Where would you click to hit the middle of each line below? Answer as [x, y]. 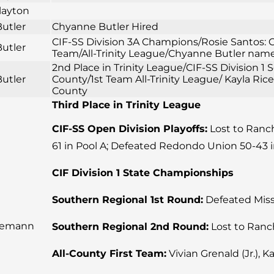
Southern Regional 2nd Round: [130, 227]
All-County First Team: [109, 254]
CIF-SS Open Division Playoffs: [130, 129]
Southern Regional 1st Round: [128, 200]
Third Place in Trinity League [126, 105]
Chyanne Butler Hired [105, 27]
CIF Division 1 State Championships [143, 173]
